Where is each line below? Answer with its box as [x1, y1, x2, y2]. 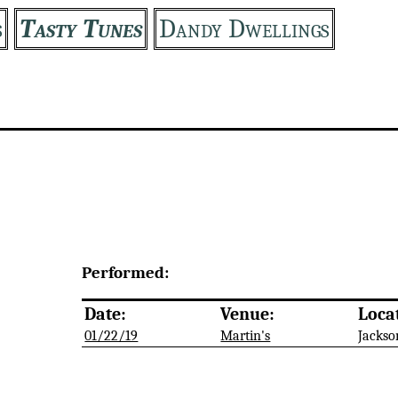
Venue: [220, 304, 275, 325]
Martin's [220, 328, 271, 345]
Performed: [82, 262, 170, 283]
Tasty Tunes [20, 13, 142, 44]
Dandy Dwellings [159, 13, 330, 44]
